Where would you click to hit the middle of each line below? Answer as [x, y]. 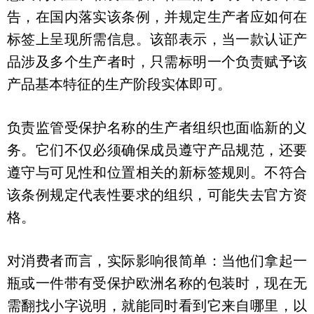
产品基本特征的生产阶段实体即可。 [119, 84]
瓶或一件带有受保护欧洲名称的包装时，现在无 [157, 283]
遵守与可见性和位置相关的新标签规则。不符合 [157, 172]
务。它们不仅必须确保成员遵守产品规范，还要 [157, 150]
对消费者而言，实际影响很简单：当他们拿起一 [157, 260]
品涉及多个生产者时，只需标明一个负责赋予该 [157, 61]
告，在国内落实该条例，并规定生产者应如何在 [157, 16]
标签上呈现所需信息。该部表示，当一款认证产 [157, 39]
